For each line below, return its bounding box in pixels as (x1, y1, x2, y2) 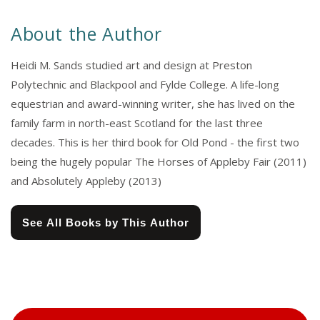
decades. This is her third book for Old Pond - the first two (11, 135, 299, 150)
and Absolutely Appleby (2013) (11, 174, 161, 189)
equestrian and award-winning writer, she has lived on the (11, 96, 295, 111)
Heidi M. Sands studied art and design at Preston (11, 58, 252, 73)
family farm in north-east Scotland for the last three (11, 116, 263, 131)
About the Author (11, 21, 162, 46)
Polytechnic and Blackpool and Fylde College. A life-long (11, 77, 279, 92)
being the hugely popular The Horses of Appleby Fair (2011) (11, 154, 306, 169)
